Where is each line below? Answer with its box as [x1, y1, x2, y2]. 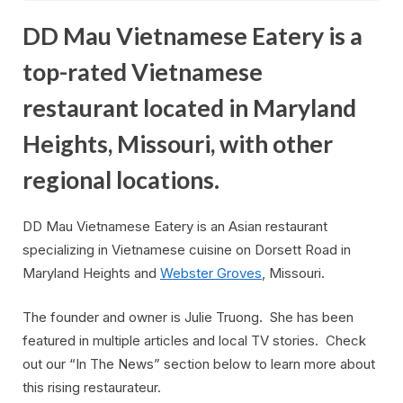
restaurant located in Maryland [22, 93, 356, 122]
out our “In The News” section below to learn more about [22, 354, 375, 372]
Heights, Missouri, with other [22, 129, 333, 158]
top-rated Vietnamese [22, 57, 263, 86]
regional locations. [22, 165, 219, 194]
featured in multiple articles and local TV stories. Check [22, 331, 366, 349]
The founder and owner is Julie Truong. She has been [22, 308, 354, 326]
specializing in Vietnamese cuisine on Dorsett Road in [22, 241, 351, 259]
